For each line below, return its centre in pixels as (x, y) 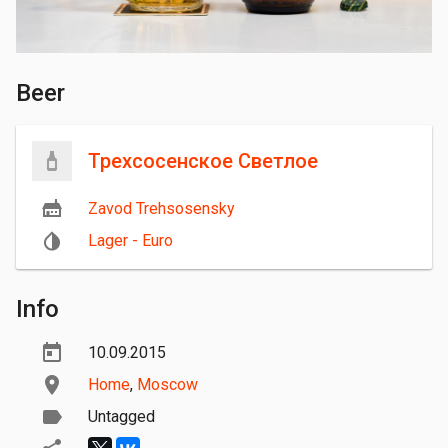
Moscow (167, 385)
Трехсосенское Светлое (203, 161)
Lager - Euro (130, 241)
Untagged (121, 417)
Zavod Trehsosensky (161, 209)
